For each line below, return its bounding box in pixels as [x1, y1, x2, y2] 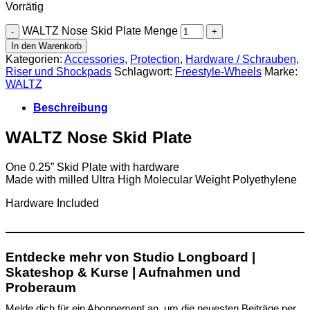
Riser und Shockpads [6, 66, 111, 78]
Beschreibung [33, 102, 108, 114]
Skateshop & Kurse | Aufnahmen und [6, 265, 241, 280]
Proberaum [6, 280, 76, 295]
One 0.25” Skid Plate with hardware [6, 161, 179, 174]
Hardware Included [6, 197, 99, 210]
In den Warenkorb [11, 41, 82, 52]
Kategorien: [6, 53, 64, 66]
